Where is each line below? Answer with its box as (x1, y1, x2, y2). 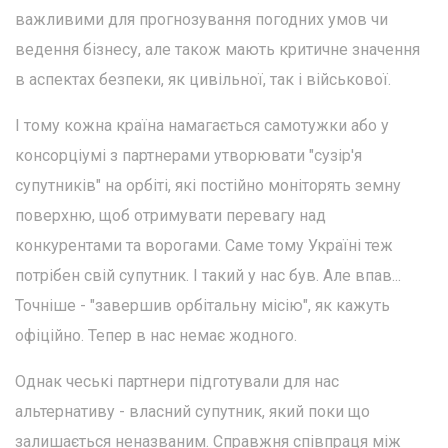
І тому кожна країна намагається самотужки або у (15, 115, 389, 135)
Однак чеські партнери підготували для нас (15, 371, 339, 391)
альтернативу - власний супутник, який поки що (15, 401, 370, 421)
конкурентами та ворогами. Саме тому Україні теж (15, 235, 393, 255)
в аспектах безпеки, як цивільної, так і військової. (15, 69, 391, 89)
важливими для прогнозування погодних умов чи (15, 9, 388, 29)
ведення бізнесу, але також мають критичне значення (15, 39, 420, 59)
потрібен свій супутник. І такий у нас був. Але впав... (15, 265, 401, 285)
